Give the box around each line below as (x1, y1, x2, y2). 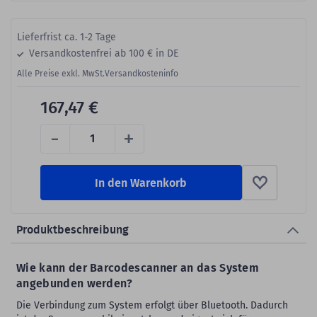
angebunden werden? (16, 276, 133, 290)
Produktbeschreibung (16, 224, 129, 236)
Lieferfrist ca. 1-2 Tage (17, 30, 116, 43)
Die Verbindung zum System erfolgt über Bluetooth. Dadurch (16, 299, 288, 311)
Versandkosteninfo (105, 68, 178, 79)
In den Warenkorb (95, 175, 187, 190)
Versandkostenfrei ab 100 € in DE (26, 47, 178, 59)
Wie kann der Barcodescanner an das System (16, 260, 260, 275)
